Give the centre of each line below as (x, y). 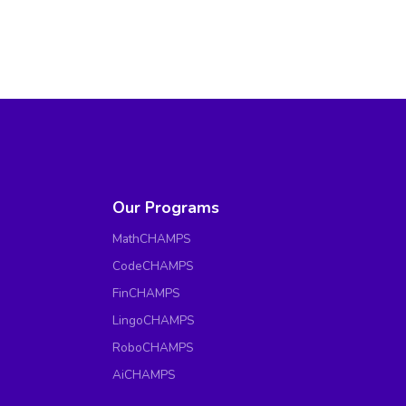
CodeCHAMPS (153, 266)
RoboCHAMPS (153, 348)
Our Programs (166, 208)
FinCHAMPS (146, 294)
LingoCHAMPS (154, 321)
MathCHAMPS (152, 239)
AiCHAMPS (144, 375)
